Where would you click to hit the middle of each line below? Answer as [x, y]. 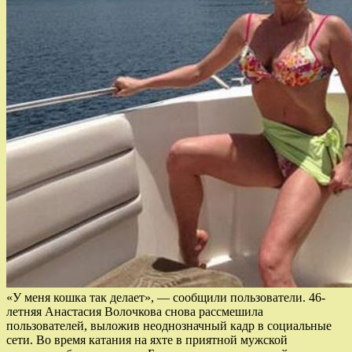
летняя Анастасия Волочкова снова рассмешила [135, 312]
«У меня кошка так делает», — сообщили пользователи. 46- [166, 298]
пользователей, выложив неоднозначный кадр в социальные [169, 326]
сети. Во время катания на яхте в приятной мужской [147, 340]
